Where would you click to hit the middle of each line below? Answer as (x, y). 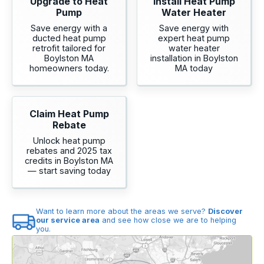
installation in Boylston (194, 58)
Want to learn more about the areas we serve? (122, 212)
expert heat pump (194, 38)
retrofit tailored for (69, 48)
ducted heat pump (69, 38)
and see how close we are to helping (168, 220)
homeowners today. (69, 68)
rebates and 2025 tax (69, 151)
